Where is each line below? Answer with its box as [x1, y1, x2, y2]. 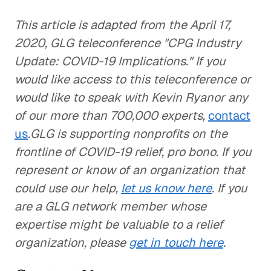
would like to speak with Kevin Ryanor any [15, 90, 248, 105]
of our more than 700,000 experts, [15, 108, 208, 123]
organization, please [15, 235, 129, 250]
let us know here [121, 180, 212, 196]
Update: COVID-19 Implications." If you [15, 53, 225, 69]
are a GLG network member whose [15, 198, 206, 214]
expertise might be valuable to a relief [15, 217, 223, 232]
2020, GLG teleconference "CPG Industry [15, 35, 241, 51]
